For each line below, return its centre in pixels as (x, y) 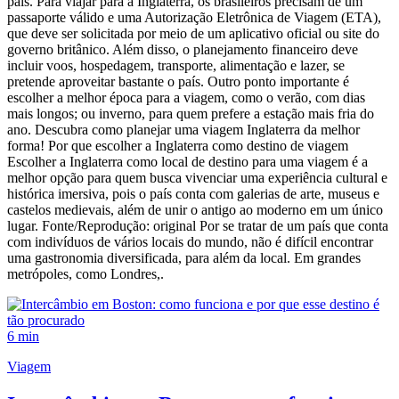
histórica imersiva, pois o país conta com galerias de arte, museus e (193, 194)
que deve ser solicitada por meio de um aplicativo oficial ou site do (193, 34)
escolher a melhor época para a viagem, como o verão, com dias (186, 98)
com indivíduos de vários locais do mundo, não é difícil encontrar (190, 242)
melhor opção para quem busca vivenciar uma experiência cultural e (197, 178)
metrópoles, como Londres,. (85, 274)
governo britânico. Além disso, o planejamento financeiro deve (183, 50)
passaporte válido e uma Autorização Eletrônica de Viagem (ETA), (194, 18)
